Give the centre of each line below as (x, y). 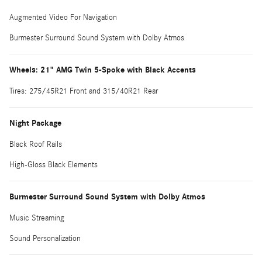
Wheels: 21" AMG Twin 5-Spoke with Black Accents (103, 70)
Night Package (35, 123)
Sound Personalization (45, 238)
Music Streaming (37, 218)
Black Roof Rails (36, 144)
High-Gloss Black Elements (54, 165)
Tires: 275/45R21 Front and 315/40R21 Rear (84, 91)
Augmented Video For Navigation (63, 17)
